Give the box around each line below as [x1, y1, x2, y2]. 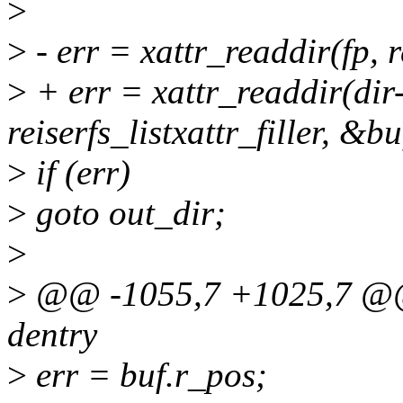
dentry [7, 315, 97, 354]
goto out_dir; [27, 193, 226, 233]
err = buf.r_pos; [27, 355, 267, 395]
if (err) [27, 153, 130, 193]
